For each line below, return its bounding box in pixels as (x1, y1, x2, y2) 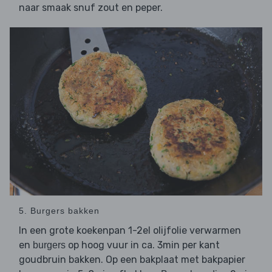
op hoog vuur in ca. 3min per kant (66, 239, 220, 251)
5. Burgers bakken (19, 206, 100, 216)
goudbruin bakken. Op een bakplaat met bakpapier (19, 254, 245, 266)
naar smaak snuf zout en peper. (19, 1, 163, 13)
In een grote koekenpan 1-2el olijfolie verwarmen (19, 225, 241, 237)
